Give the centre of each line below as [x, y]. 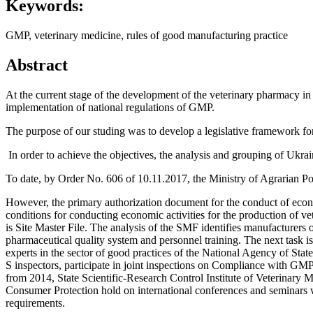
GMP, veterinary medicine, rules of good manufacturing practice [147, 36]
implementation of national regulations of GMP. [110, 108]
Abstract [37, 65]
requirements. [35, 303]
